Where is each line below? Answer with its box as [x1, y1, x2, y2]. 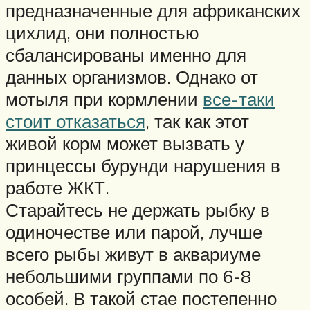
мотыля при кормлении [6, 88, 203, 111]
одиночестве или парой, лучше [6, 221, 262, 244]
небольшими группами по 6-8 [6, 265, 251, 288]
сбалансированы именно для [6, 44, 246, 66]
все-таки [203, 88, 275, 111]
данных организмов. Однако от [6, 66, 258, 89]
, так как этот [145, 110, 249, 133]
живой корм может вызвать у [6, 132, 244, 155]
